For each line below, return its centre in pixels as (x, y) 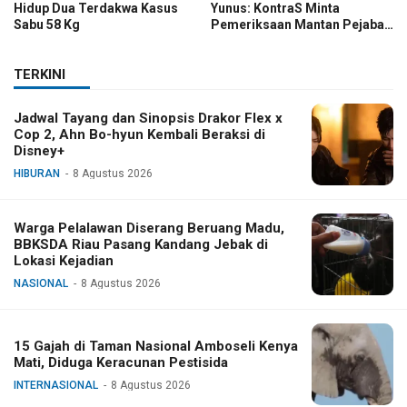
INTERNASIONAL (56, 386)
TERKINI (40, 75)
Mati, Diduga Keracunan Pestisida (121, 363)
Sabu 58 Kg (47, 25)
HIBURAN (37, 174)
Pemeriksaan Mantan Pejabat (299, 25)
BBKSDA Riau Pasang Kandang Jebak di (141, 245)
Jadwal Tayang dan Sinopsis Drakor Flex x (148, 119)
